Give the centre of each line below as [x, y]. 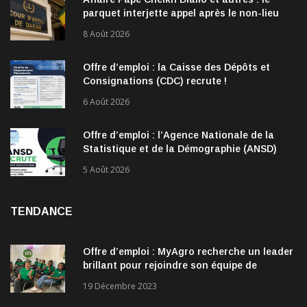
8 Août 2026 [106, 34]
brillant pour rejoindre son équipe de [170, 266]
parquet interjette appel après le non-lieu [181, 13]
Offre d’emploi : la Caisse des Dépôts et [176, 67]
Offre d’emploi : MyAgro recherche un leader [188, 252]
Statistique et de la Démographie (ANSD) [180, 149]
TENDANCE [41, 212]
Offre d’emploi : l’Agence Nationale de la [179, 135]
